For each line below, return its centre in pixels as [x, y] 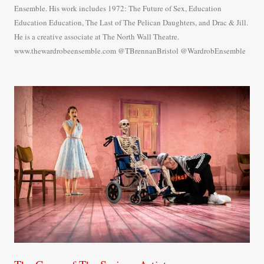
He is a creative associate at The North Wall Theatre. [97, 36]
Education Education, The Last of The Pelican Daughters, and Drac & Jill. [131, 22]
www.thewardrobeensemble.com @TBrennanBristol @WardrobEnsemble [130, 50]
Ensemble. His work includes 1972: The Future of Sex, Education [118, 8]
